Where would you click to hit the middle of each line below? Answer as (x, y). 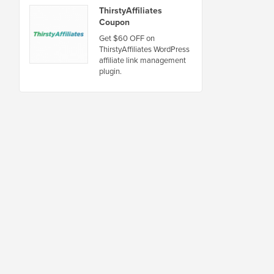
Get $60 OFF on (127, 38)
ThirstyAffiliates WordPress (144, 49)
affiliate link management (143, 60)
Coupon (114, 22)
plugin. (110, 71)
